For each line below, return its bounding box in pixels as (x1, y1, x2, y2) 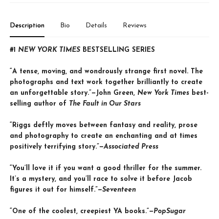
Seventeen (102, 186, 136, 194)
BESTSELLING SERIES (80, 46, 155, 54)
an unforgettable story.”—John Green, (10, 89, 137, 97)
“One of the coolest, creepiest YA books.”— (10, 208, 153, 215)
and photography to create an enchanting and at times (10, 132, 197, 140)
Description (10, 22, 44, 29)
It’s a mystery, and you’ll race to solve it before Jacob (10, 175, 192, 183)
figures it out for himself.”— (10, 186, 102, 194)
